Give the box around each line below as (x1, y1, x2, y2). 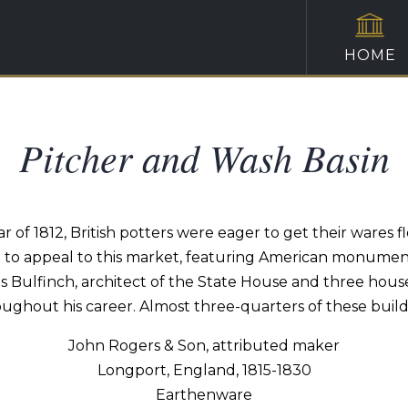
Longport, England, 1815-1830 (97, 362, 311, 379)
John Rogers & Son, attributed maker (68, 337, 340, 354)
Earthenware (156, 386, 252, 403)
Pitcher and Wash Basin (18, 131, 390, 182)
